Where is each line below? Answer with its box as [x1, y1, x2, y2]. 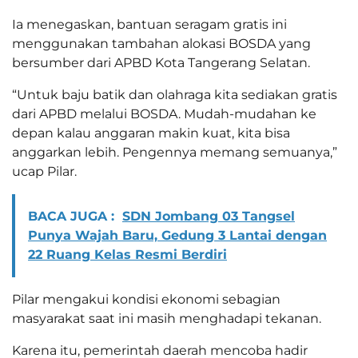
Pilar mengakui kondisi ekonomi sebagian [12, 291, 280, 307]
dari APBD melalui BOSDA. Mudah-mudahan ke [12, 105, 316, 121]
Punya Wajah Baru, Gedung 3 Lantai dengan [28, 227, 327, 243]
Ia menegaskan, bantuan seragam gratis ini [12, 16, 287, 32]
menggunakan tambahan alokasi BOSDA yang [12, 35, 311, 51]
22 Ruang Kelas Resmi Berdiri [28, 246, 227, 262]
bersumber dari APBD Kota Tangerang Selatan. [12, 54, 310, 70]
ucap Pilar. [12, 163, 77, 179]
